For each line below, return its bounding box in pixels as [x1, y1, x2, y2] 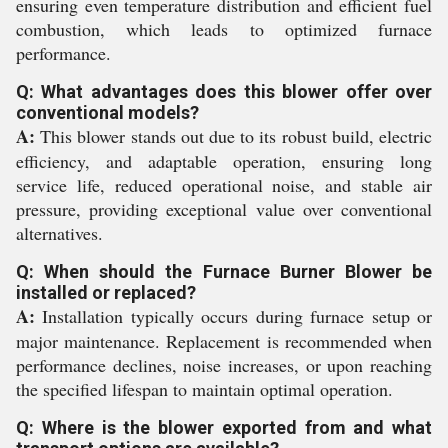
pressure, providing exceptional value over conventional [16, 197, 432, 221]
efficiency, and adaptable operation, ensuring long [16, 149, 432, 173]
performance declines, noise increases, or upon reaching [16, 353, 432, 377]
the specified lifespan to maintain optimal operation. [16, 377, 393, 401]
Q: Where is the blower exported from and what [16, 417, 432, 438]
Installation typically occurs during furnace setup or [35, 304, 432, 328]
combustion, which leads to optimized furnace [16, 17, 432, 41]
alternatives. [16, 221, 103, 245]
